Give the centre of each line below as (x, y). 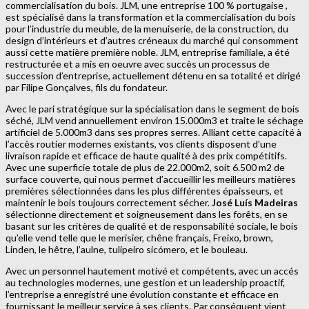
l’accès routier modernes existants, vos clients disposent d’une (141, 143)
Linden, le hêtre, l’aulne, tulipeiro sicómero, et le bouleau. (127, 249)
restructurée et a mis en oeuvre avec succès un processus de (138, 63)
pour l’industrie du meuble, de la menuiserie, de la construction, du (147, 28)
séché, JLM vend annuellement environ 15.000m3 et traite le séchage (154, 120)
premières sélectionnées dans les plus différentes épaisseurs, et (144, 190)
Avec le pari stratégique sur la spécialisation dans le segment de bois (152, 108)
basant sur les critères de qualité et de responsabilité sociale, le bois (152, 226)
